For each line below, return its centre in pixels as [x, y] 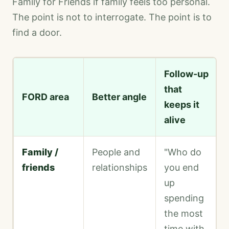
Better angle [119, 97]
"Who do [183, 152]
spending [184, 198]
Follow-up [186, 74]
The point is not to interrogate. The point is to [112, 17]
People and [116, 152]
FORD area [45, 97]
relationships [120, 168]
